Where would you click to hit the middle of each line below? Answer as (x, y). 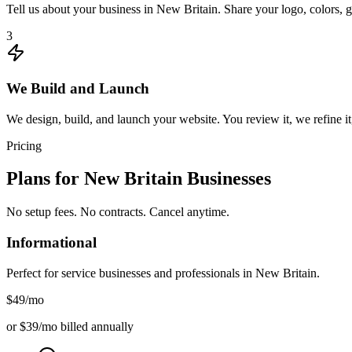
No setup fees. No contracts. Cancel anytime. (118, 212)
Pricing (24, 145)
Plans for (45, 179)
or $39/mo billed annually (70, 326)
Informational (51, 243)
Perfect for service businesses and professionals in (131, 273)
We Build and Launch (78, 88)
